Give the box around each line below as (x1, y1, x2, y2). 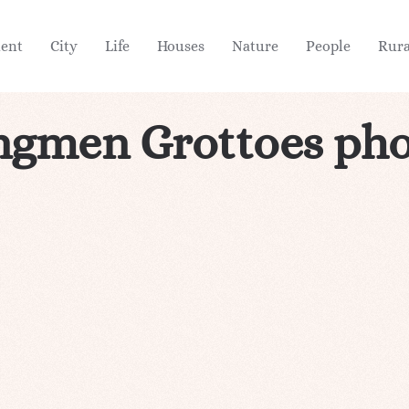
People (306, 37, 351, 55)
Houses (157, 37, 204, 55)
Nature (232, 37, 278, 55)
